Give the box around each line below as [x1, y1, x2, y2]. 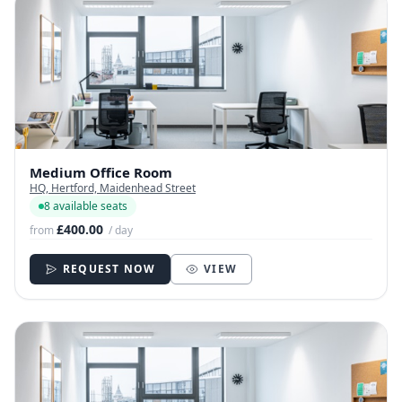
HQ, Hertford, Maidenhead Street [30, 180, 196, 197]
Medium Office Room [30, 163, 172, 182]
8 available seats [44, 198, 127, 214]
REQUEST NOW [63, 261, 156, 277]
